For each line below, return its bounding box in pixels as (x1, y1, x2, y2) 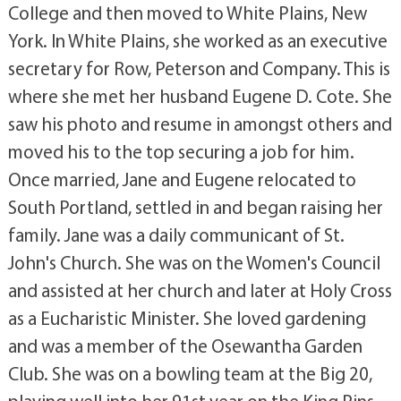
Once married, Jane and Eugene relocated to (7, 167, 356, 191)
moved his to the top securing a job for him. (7, 140, 354, 163)
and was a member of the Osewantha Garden (7, 334, 363, 357)
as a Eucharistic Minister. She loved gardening (7, 306, 366, 329)
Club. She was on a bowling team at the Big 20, (7, 362, 372, 385)
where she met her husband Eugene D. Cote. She (7, 84, 392, 107)
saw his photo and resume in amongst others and (7, 112, 392, 135)
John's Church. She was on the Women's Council (7, 251, 380, 274)
